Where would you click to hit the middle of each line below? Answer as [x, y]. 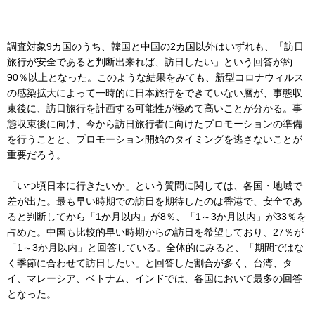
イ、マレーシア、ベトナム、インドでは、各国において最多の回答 [155, 279]
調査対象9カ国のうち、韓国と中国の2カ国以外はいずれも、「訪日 [155, 47]
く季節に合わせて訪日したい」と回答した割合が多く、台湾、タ [150, 263]
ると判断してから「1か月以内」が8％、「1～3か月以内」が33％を [157, 217]
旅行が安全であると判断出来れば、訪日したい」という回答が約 [150, 62]
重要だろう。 [37, 155]
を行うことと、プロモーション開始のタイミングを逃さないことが [155, 140]
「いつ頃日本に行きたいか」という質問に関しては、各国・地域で [155, 186]
